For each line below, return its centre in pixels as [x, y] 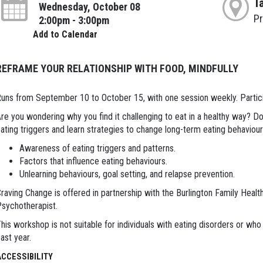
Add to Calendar [65, 35]
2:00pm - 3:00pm [74, 21]
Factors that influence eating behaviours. [93, 161]
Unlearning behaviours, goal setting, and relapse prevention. [127, 174]
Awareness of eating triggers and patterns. [97, 149]
